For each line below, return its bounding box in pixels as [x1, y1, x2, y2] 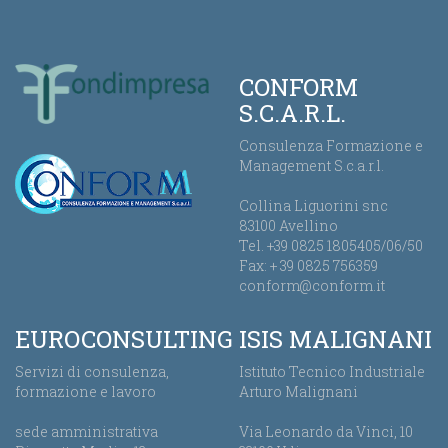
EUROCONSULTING [15, 323, 233, 355]
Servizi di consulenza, [15, 362, 169, 381]
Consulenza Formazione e [239, 136, 423, 155]
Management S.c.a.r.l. [239, 156, 384, 175]
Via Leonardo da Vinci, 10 [239, 422, 413, 441]
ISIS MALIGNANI [239, 323, 432, 355]
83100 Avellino [239, 216, 338, 235]
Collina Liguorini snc [239, 196, 388, 215]
